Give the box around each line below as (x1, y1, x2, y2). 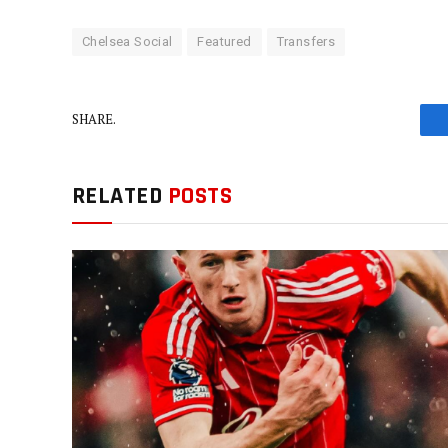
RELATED (72, 180, 168, 211)
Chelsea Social (82, 33, 173, 49)
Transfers (276, 33, 336, 49)
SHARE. (72, 110, 116, 129)
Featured (197, 33, 252, 49)
